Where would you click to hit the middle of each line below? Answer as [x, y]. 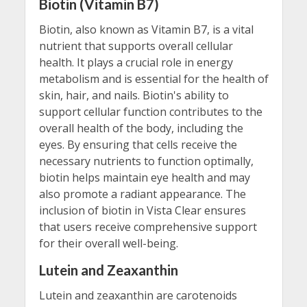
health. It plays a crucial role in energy [136, 62]
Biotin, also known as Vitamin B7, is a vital [146, 29]
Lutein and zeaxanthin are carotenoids [138, 295]
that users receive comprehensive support [148, 226]
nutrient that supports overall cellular [136, 46]
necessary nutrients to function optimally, [146, 161]
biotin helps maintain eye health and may [144, 177]
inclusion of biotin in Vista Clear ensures [142, 210]
